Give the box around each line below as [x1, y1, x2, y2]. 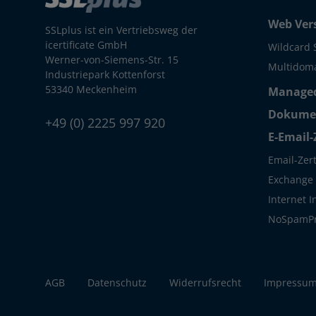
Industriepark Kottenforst [45, 67, 165, 81]
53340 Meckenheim [45, 82, 137, 96]
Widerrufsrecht [169, 275, 241, 289]
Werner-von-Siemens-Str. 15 [45, 52, 178, 66]
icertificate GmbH [45, 37, 127, 51]
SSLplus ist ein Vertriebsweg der [45, 23, 197, 37]
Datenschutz [87, 275, 147, 289]
